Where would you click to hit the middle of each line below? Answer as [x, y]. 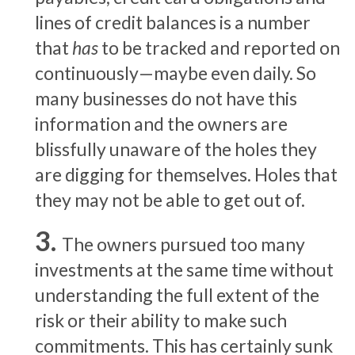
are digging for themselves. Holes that [186, 174]
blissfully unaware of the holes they [176, 149]
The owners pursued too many [183, 244]
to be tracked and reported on [219, 47]
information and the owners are [161, 123]
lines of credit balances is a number [173, 22]
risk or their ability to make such [161, 320]
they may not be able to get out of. [170, 199]
